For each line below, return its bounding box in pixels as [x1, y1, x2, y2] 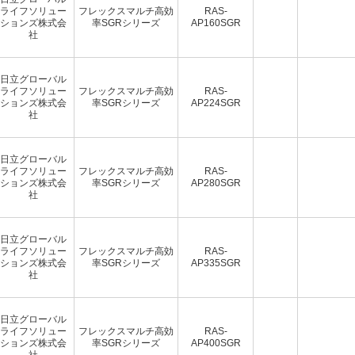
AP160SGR [190, 17, 241, 29]
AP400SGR [190, 337, 241, 349]
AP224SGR [190, 97, 241, 109]
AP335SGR [190, 257, 241, 269]
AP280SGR [190, 177, 241, 189]
